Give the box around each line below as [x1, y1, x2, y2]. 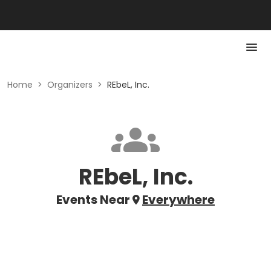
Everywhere [142, 191, 215, 208]
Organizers [47, 79, 93, 91]
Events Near [56, 191, 130, 208]
